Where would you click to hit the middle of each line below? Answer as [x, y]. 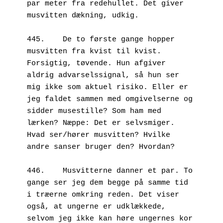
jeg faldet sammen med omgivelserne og [110, 99]
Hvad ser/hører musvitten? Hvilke [99, 135]
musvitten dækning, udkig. [85, 15]
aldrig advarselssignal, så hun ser [103, 75]
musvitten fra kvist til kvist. [94, 51]
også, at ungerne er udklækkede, [96, 207]
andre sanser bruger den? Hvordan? [101, 147]
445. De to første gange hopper [36, 39]
